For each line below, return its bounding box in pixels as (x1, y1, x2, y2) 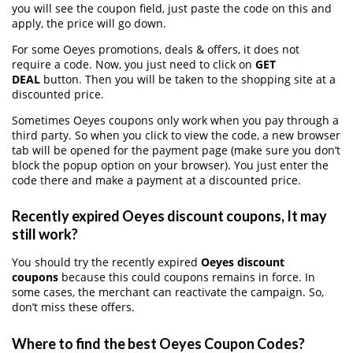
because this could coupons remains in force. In (58, 269, 315, 285)
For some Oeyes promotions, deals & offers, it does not (12, 41, 299, 57)
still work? (12, 225, 78, 243)
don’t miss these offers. (12, 299, 135, 315)
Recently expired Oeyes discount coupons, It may (12, 207, 327, 225)
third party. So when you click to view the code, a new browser (12, 127, 340, 143)
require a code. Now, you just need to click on (12, 56, 255, 72)
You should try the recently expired (12, 255, 201, 270)
